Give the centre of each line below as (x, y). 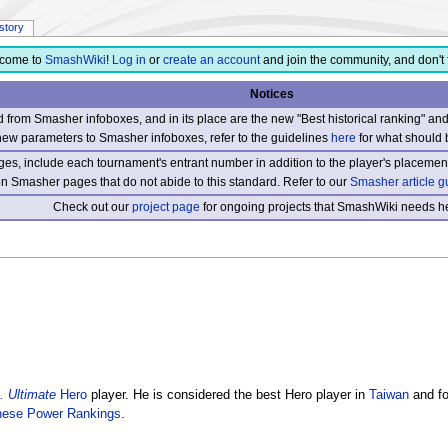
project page (166, 206)
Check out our (93, 206)
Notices (271, 93)
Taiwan (388, 394)
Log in (128, 60)
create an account (211, 60)
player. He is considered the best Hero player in (227, 394)
